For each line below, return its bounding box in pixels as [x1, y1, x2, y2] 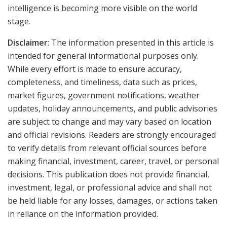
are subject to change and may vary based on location [8, 116, 211, 128]
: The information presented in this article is [48, 37, 214, 49]
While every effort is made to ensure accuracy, [8, 63, 182, 75]
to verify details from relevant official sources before [8, 142, 207, 154]
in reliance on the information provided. [8, 208, 158, 220]
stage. [8, 16, 30, 27]
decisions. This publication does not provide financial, [8, 169, 209, 180]
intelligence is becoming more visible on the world [8, 3, 197, 14]
